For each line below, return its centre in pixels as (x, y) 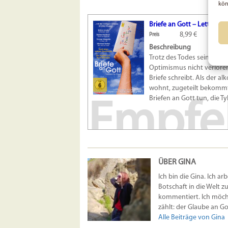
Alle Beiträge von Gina (191, 217)
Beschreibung (170, 47)
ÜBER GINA (177, 162)
